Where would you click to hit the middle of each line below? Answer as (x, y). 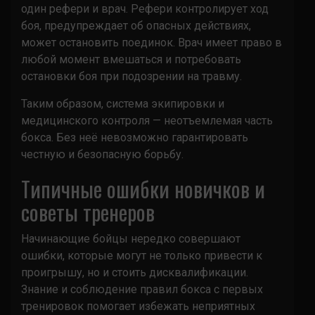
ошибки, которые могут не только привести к (142, 255)
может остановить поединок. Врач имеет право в (152, 42)
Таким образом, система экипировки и (123, 103)
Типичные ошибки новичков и (143, 188)
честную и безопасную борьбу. (102, 154)
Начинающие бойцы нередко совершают (131, 238)
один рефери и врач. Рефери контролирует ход (145, 8)
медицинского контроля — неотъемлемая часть (147, 120)
